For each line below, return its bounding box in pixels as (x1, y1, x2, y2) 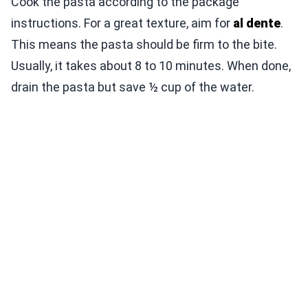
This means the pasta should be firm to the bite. (11, 37, 277, 52)
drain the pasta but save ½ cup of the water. (11, 80, 254, 95)
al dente (233, 16, 280, 31)
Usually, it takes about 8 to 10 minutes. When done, (11, 58, 291, 74)
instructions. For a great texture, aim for (11, 16, 233, 31)
